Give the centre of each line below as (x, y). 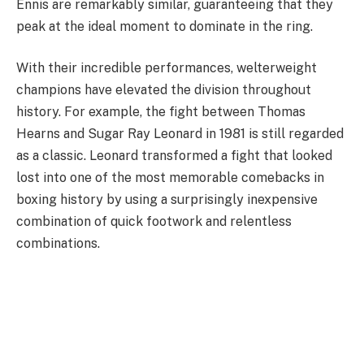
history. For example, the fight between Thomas (161, 112)
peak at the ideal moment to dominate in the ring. (165, 26)
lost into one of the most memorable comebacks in (170, 178)
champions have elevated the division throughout (164, 90)
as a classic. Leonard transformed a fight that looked (174, 156)
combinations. (58, 244)
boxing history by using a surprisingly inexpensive (167, 200)
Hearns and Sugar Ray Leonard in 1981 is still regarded (180, 134)
